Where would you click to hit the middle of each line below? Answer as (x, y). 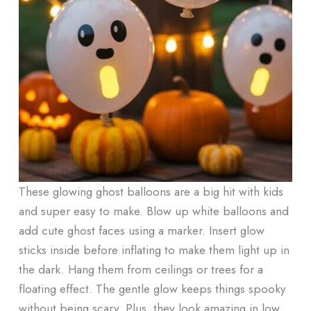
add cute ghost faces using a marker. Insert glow (141, 230)
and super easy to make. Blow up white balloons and (153, 210)
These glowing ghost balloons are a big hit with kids (151, 191)
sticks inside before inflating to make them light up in (154, 249)
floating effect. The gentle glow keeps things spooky (152, 288)
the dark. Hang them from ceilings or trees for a (141, 269)
